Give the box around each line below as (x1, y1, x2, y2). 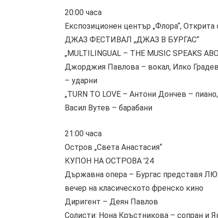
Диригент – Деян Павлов (65, 197, 158, 206)
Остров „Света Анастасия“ (65, 142, 162, 152)
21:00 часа (65, 128, 102, 138)
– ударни (65, 76, 97, 85)
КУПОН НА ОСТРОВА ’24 (65, 156, 154, 165)
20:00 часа (65, 8, 102, 17)
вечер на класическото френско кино (65, 183, 203, 193)
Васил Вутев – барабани (65, 103, 152, 112)
